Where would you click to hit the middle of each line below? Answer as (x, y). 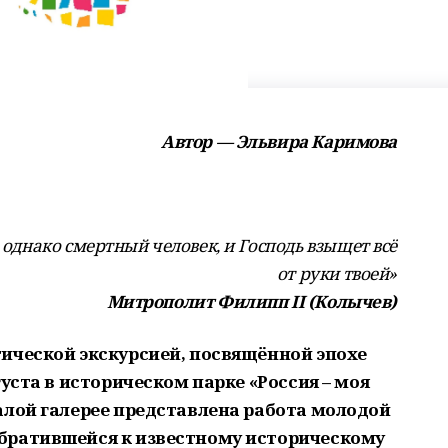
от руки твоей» (336, 273)
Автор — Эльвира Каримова (279, 141)
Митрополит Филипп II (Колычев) (251, 301)
